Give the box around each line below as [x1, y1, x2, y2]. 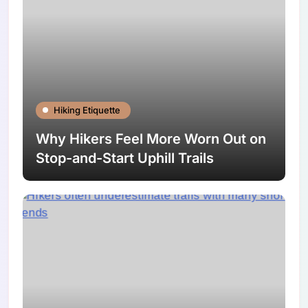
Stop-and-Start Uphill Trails [36, 149, 214, 166]
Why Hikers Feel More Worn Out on [36, 130, 267, 147]
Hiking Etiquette [54, 104, 121, 115]
